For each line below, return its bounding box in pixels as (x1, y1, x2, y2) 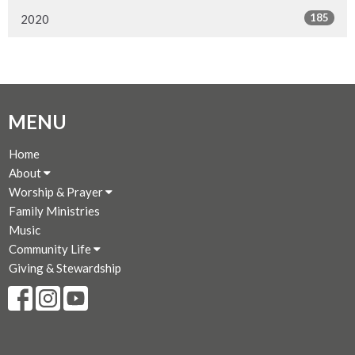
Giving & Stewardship (9, 260, 121, 275)
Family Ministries (9, 203, 100, 218)
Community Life (9, 241, 94, 256)
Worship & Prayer (9, 184, 105, 199)
